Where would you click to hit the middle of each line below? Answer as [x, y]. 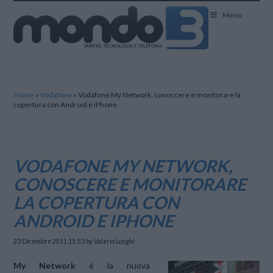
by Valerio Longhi [110, 242]
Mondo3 [29, 7]
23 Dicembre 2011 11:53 [49, 242]
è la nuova [113, 265]
